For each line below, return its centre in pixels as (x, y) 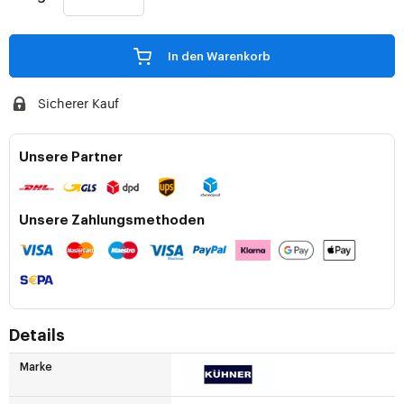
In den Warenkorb (219, 57)
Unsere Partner (71, 158)
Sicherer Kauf (78, 103)
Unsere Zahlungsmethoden (112, 221)
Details (37, 336)
